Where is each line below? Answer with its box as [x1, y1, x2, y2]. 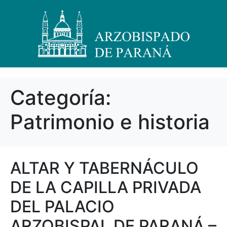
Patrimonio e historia [10, 109, 210, 134]
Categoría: [10, 85, 111, 110]
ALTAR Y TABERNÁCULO [10, 158, 199, 178]
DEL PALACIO [10, 197, 115, 216]
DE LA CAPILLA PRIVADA [10, 177, 201, 197]
